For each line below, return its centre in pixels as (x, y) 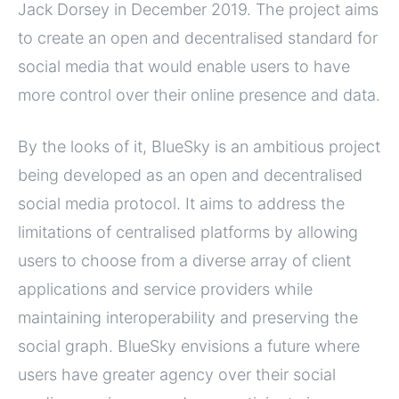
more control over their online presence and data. (199, 95)
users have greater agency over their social (177, 375)
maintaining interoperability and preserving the (188, 318)
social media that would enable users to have (184, 67)
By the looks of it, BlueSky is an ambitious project (199, 147)
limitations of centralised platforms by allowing (188, 232)
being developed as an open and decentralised (190, 175)
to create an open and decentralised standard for (198, 38)
